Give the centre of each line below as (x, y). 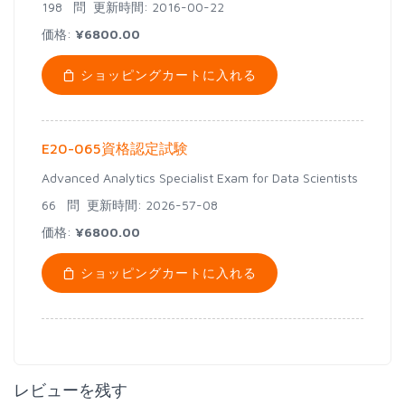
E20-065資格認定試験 (115, 148)
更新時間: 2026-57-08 (149, 205)
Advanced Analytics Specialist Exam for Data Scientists (200, 178)
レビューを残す (71, 390)
